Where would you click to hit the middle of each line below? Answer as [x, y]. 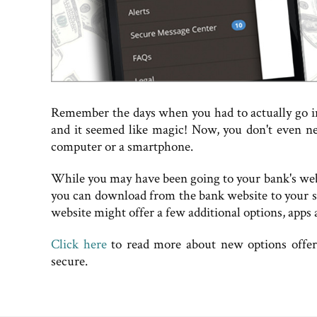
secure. [69, 261]
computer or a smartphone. [122, 147]
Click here [79, 244]
